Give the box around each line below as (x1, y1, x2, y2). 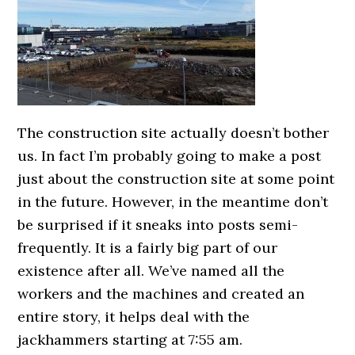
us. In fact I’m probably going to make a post (17, 147, 322, 165)
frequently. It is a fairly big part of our (17, 239, 278, 257)
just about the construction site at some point (17, 170, 335, 188)
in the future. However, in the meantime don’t (17, 193, 329, 211)
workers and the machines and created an (17, 284, 305, 303)
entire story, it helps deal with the (17, 307, 250, 326)
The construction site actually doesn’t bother (17, 124, 330, 142)
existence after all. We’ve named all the (17, 261, 285, 280)
